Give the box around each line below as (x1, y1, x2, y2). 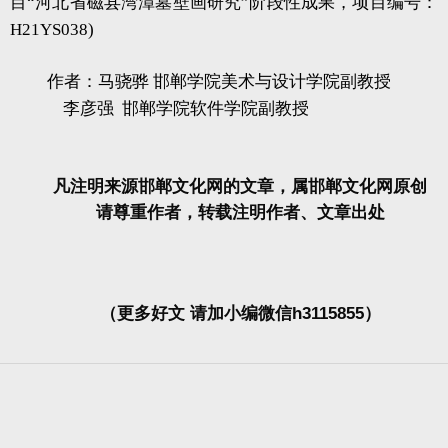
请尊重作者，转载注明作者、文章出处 (95, 203, 385, 222)
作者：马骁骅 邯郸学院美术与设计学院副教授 (47, 72, 392, 91)
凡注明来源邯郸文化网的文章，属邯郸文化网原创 (53, 177, 428, 196)
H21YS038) (10, 20, 94, 39)
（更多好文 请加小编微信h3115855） (99, 304, 381, 323)
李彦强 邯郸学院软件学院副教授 (47, 99, 310, 118)
